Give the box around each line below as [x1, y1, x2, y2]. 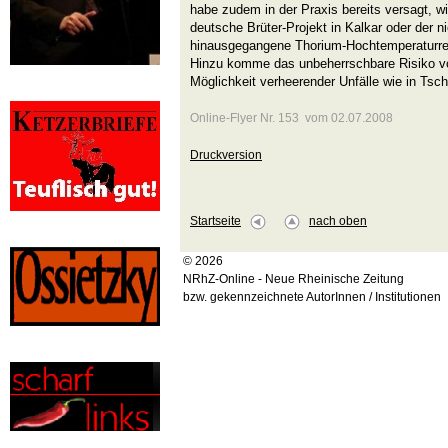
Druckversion [190, 148, 262, 162]
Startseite [190, 214, 241, 229]
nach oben [309, 214, 367, 229]
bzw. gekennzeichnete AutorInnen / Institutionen [183, 290, 441, 305]
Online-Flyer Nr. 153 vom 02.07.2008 [190, 111, 393, 125]
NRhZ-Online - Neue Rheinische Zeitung [183, 272, 404, 287]
